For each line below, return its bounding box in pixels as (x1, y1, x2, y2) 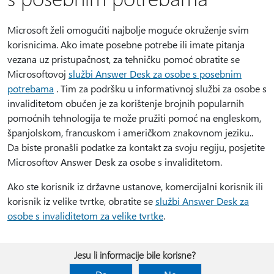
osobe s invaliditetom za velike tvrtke (7, 209, 163, 223)
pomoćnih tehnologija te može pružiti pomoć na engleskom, (7, 111, 261, 125)
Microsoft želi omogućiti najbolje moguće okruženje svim (7, 23, 249, 37)
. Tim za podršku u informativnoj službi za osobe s (54, 82, 267, 95)
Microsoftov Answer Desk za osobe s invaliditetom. (7, 155, 222, 169)
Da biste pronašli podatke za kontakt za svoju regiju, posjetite (7, 141, 265, 154)
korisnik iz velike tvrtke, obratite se (7, 194, 155, 208)
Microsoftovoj (7, 67, 68, 81)
